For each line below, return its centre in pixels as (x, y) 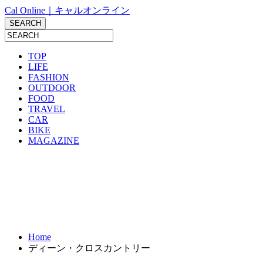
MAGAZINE (54, 141)
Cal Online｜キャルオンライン (67, 10)
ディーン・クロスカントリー (89, 248)
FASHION (49, 77)
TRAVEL (47, 109)
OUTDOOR (52, 88)
